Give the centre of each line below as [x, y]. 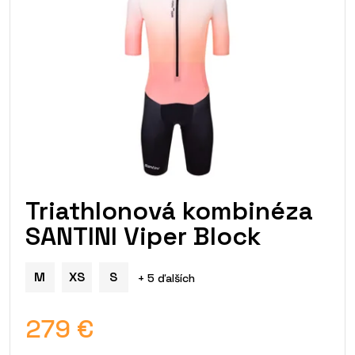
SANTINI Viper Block [143, 237]
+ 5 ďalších [166, 279]
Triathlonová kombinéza [169, 211]
